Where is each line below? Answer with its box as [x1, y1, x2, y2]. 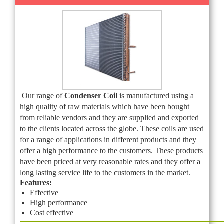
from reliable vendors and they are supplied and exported [20, 113, 199, 122]
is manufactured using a [119, 91, 194, 100]
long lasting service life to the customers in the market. [20, 168, 190, 177]
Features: [20, 178, 52, 187]
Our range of [22, 91, 62, 100]
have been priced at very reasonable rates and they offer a [20, 157, 200, 166]
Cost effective [30, 208, 73, 217]
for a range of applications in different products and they [20, 135, 196, 144]
